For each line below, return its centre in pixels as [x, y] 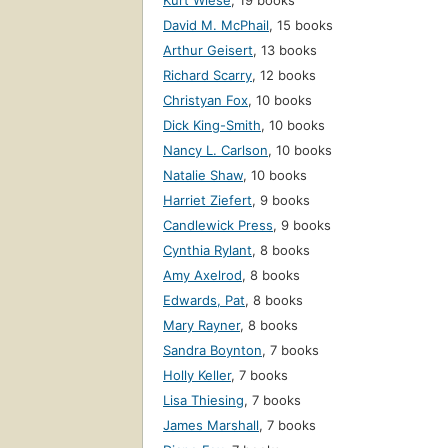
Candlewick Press [218, 225]
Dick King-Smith [212, 125]
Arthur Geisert [208, 50]
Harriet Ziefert [207, 200]
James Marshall [211, 425]
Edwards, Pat [204, 300]
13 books [289, 50]
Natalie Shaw [203, 175]
